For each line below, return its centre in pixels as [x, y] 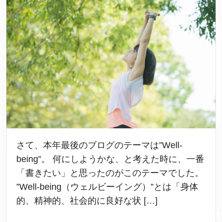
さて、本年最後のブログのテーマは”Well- [99, 145]
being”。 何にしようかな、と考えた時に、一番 [110, 159]
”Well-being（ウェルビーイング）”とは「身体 [107, 187]
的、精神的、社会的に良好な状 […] [87, 200]
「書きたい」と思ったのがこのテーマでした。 [110, 173]
